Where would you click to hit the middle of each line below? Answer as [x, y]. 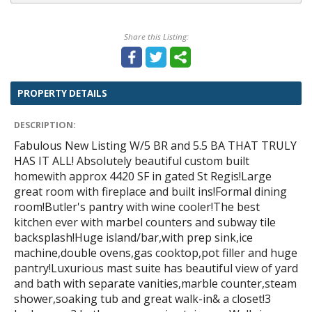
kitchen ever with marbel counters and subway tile [145, 222]
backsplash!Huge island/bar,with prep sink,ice [133, 237]
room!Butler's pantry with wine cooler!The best [137, 206]
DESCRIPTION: [45, 125]
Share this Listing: [156, 36]
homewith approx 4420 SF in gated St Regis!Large [143, 176]
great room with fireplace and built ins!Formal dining [150, 191]
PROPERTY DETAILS [62, 93]
